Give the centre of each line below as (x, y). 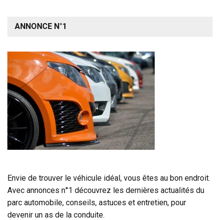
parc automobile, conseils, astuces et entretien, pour (97, 202)
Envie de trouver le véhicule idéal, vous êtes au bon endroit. (109, 178)
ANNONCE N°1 (41, 26)
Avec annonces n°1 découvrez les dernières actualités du (106, 190)
